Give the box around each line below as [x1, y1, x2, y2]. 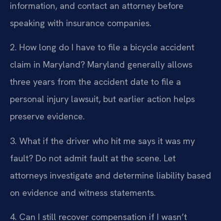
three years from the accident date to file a [10, 76, 181, 88]
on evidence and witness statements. [10, 186, 156, 198]
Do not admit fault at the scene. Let [33, 152, 176, 164]
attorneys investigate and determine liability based [10, 169, 211, 181]
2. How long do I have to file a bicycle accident [10, 41, 194, 53]
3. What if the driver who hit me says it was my [10, 135, 195, 147]
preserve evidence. [10, 110, 85, 122]
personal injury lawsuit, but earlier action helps [10, 93, 195, 105]
